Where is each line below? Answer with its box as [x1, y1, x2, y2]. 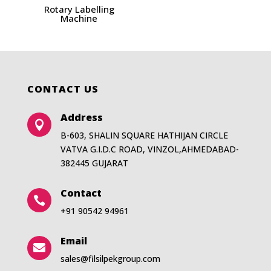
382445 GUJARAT [60, 157, 128, 169]
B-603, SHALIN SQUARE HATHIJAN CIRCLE [60, 129, 228, 142]
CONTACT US [27, 82, 99, 96]
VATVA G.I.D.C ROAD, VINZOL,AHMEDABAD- [60, 143, 239, 155]
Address [60, 111, 103, 125]
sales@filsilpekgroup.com [60, 253, 160, 265]
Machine [60, 11, 98, 24]
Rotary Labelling [44, 2, 114, 15]
